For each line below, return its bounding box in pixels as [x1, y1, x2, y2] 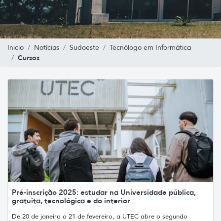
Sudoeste [70, 43, 99, 52]
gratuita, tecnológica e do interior [12, 195, 130, 205]
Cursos [18, 53, 39, 62]
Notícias [34, 43, 59, 52]
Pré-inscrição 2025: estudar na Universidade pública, [12, 187, 196, 197]
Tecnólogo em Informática [110, 43, 191, 52]
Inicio [7, 43, 24, 52]
